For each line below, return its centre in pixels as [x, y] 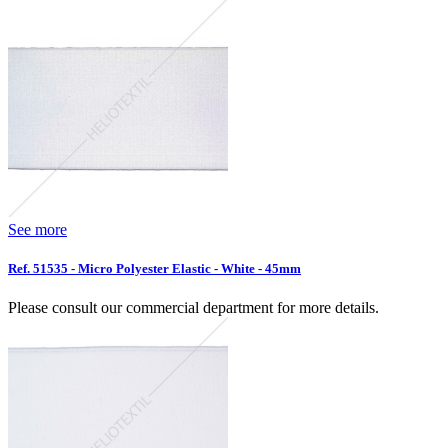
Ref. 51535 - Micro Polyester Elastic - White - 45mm [154, 269]
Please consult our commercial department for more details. [193, 308]
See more [37, 229]
